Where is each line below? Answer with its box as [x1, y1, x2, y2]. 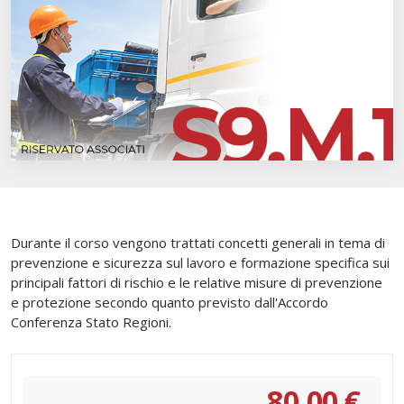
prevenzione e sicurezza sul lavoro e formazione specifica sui [11, 252, 390, 271]
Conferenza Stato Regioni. [11, 312, 171, 331]
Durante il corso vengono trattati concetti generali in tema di [11, 233, 385, 252]
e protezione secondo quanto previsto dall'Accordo [11, 292, 328, 311]
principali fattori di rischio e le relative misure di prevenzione [11, 272, 382, 291]
